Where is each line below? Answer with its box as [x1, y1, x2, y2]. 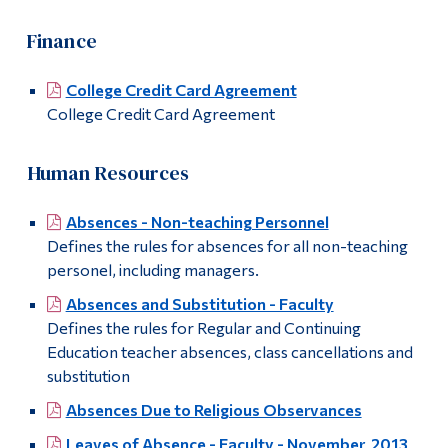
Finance [26, 27, 97, 56]
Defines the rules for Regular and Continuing [46, 318, 361, 338]
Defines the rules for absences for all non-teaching [46, 236, 408, 256]
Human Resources [26, 159, 190, 188]
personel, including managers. [46, 260, 259, 280]
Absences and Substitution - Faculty [65, 294, 334, 314]
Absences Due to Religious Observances [65, 400, 362, 420]
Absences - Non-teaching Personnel [65, 212, 329, 232]
